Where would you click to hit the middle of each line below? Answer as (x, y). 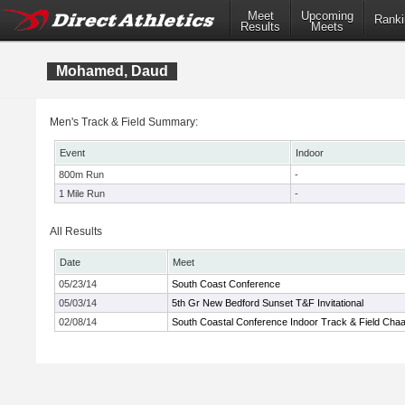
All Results (76, 231)
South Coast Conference (226, 284)
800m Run (81, 174)
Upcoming (327, 16)
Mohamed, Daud (112, 71)
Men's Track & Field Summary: (124, 122)
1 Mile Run (82, 193)
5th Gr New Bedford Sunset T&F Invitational (268, 303)
